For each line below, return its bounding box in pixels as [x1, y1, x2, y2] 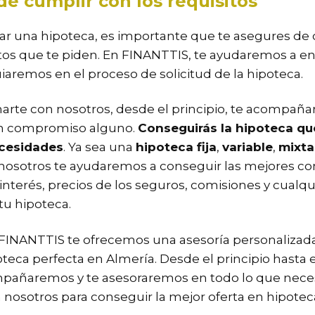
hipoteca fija [136, 140, 217, 155]
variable [222, 140, 273, 155]
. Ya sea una [63, 140, 136, 155]
